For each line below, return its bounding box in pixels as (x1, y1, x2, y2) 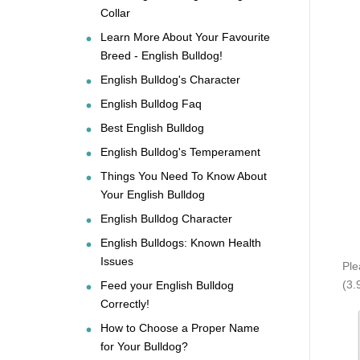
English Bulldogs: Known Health (100, 235, 261, 249)
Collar (100, 6, 130, 19)
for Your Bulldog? (100, 339, 188, 353)
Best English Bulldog (100, 121, 204, 134)
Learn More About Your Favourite (100, 30, 270, 43)
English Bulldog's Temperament (100, 145, 260, 158)
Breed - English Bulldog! (100, 48, 223, 62)
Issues (100, 254, 133, 268)
